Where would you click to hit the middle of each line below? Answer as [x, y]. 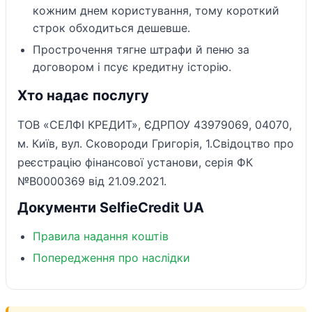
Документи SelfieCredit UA [111, 208]
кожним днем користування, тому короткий [156, 10]
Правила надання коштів [101, 236]
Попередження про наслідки [111, 258]
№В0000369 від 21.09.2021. [92, 181]
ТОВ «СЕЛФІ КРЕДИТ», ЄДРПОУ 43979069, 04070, [155, 125]
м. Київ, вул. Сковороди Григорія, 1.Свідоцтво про [156, 143]
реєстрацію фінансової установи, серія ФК [135, 162]
